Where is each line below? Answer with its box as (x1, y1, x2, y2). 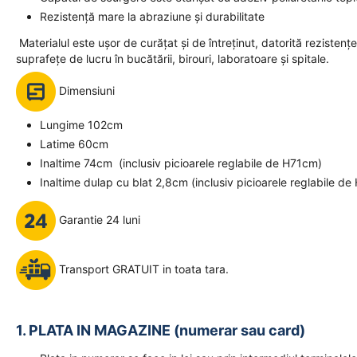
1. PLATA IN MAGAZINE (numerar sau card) (16, 322, 305, 339)
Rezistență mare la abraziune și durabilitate (40, 10, 265, 23)
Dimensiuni (56, 83, 115, 97)
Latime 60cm (40, 137, 108, 151)
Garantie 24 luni (56, 212, 140, 226)
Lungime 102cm (40, 118, 123, 131)
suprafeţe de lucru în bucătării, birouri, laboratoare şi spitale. (16, 52, 329, 65)
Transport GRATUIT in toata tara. (56, 261, 229, 276)
